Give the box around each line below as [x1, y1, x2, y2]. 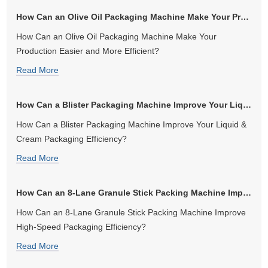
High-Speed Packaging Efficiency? [16, 221, 147, 232]
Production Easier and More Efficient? [16, 45, 160, 56]
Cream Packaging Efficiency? [16, 133, 127, 144]
